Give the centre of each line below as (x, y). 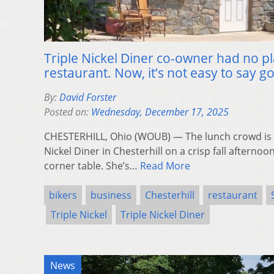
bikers (63, 195)
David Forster (88, 97)
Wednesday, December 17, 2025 (160, 112)
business (111, 195)
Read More (165, 165)
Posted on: (68, 112)
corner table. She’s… (92, 165)
